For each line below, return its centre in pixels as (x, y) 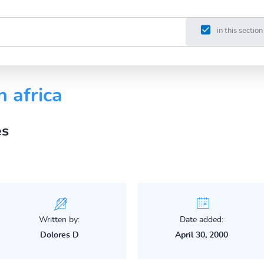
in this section (240, 31)
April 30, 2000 (202, 235)
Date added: (202, 220)
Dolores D (59, 235)
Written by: (60, 220)
